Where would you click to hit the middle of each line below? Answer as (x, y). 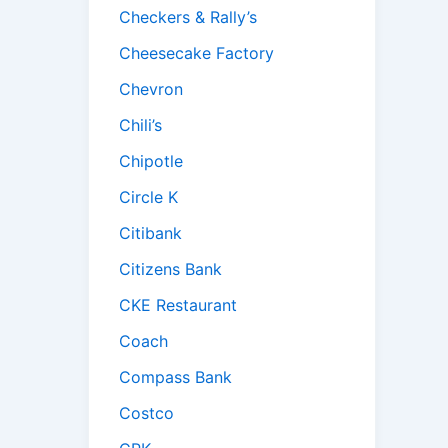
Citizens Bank (170, 269)
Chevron (151, 89)
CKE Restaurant (178, 305)
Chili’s (140, 125)
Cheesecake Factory (196, 53)
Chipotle (151, 161)
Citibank (150, 233)
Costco (146, 413)
